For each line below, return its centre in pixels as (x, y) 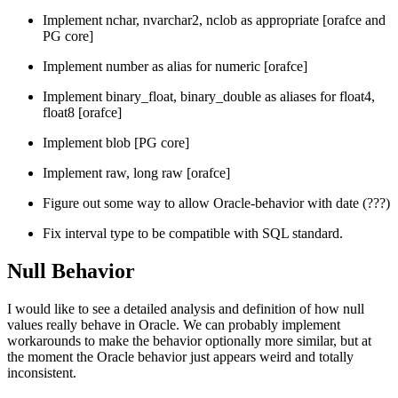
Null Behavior (71, 271)
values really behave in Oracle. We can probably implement (174, 325)
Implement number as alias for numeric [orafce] (175, 67)
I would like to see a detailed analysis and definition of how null (186, 309)
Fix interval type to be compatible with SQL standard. (193, 234)
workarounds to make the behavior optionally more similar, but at (189, 341)
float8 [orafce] (82, 113)
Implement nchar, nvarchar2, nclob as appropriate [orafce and (214, 20)
